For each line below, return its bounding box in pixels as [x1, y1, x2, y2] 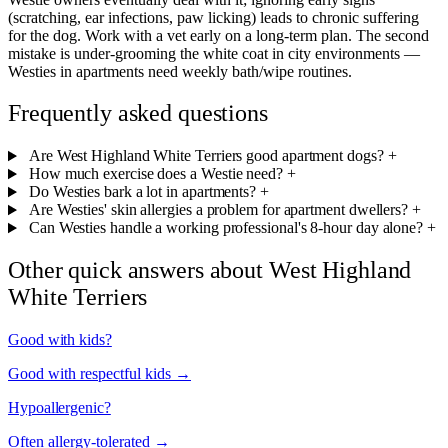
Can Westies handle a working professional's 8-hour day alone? [28, 219, 424, 237]
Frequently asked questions [8, 100, 268, 127]
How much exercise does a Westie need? [28, 165, 283, 183]
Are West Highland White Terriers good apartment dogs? [28, 147, 384, 165]
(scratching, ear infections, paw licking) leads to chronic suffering [8, 8, 419, 26]
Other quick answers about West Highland [8, 257, 412, 284]
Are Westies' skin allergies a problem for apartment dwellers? [28, 201, 409, 219]
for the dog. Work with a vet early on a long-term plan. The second [8, 26, 429, 44]
